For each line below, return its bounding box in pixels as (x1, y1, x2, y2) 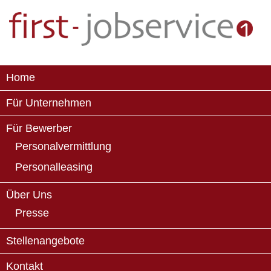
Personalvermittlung (15, 140, 111, 152)
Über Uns (6, 189, 52, 201)
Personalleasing (15, 161, 93, 173)
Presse (15, 207, 49, 219)
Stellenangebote (6, 235, 85, 247)
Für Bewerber (6, 122, 72, 134)
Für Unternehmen (6, 97, 91, 109)
